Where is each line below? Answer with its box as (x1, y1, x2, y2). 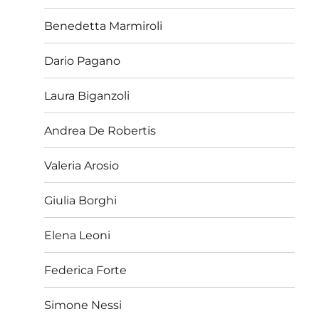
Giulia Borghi (44, 193, 117, 207)
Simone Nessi (44, 298, 122, 312)
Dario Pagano (44, 53, 121, 68)
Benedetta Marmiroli (44, 19, 163, 33)
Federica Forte (44, 263, 127, 277)
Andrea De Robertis (44, 123, 157, 137)
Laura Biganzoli (44, 88, 130, 103)
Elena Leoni (44, 228, 111, 242)
